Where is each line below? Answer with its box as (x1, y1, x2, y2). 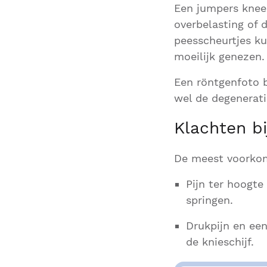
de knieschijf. (186, 235, 254, 248)
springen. (186, 194, 233, 206)
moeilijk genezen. (174, 50, 265, 63)
